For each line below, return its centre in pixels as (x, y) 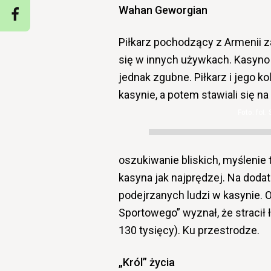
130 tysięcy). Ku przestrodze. (189, 230)
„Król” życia (148, 262)
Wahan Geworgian (164, 10)
